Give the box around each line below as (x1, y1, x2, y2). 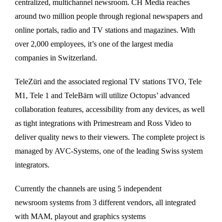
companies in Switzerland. (15, 53, 97, 62)
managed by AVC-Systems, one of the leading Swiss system (15, 146, 203, 155)
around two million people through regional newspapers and (15, 11, 203, 20)
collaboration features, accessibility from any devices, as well (15, 105, 205, 113)
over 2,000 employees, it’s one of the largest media (15, 39, 173, 48)
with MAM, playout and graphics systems (15, 212, 146, 221)
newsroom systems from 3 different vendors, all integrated (15, 198, 196, 207)
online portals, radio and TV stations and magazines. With (15, 25, 195, 34)
